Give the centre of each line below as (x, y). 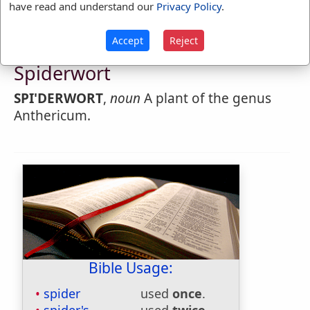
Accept (128, 41)
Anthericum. (52, 116)
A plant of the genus (206, 98)
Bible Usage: (131, 268)
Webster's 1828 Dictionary (103, 51)
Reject (184, 41)
